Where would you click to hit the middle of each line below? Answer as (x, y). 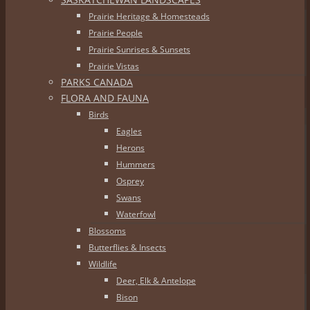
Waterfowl (136, 214)
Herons (130, 148)
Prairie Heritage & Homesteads (149, 16)
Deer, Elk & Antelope (156, 281)
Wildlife (103, 264)
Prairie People (116, 33)
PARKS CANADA (97, 82)
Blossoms (107, 231)
